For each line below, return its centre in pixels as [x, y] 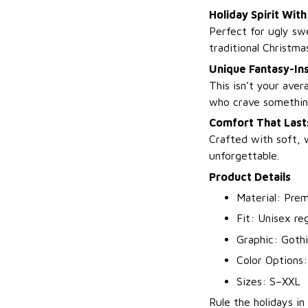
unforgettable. [244, 156]
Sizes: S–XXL [268, 281]
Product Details [250, 176]
